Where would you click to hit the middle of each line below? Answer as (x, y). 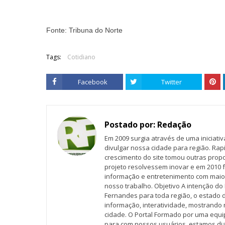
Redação (173, 125)
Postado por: (130, 125)
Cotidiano (81, 57)
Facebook (92, 82)
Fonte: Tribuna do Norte (84, 30)
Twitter (172, 82)
